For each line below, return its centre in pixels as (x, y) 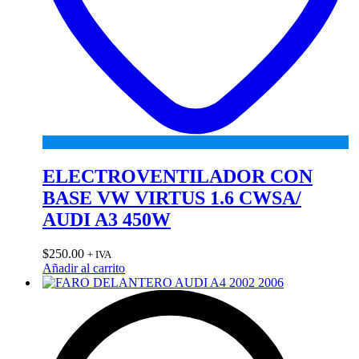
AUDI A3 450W (107, 220)
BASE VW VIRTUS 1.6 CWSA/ (172, 198)
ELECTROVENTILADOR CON (177, 177)
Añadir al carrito (84, 268)
